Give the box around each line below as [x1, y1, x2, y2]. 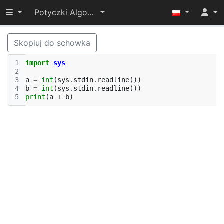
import [25, 59, 49, 67]
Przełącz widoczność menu [5, 7, 109, 17]
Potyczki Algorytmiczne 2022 [87, 7, 94, 17]
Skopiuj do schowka [14, 38, 90, 48]
